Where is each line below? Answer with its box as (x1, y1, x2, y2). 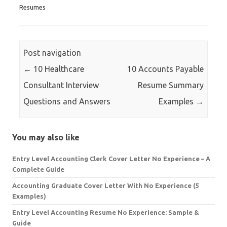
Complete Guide (12, 165, 64, 173)
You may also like (12, 132, 80, 142)
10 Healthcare (31, 64, 85, 74)
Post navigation (23, 48, 82, 58)
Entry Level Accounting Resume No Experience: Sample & (12, 208, 199, 216)
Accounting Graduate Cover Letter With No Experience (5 (12, 181, 199, 189)
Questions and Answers (23, 97, 111, 106)
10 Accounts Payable (127, 64, 204, 74)
